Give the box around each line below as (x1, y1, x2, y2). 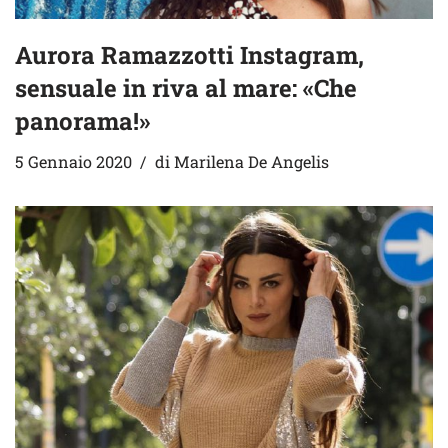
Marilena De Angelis (174, 150, 329, 172)
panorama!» (15, 104, 150, 137)
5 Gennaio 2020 (15, 150, 132, 172)
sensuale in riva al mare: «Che (15, 71, 357, 104)
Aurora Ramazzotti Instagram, (15, 38, 364, 71)
